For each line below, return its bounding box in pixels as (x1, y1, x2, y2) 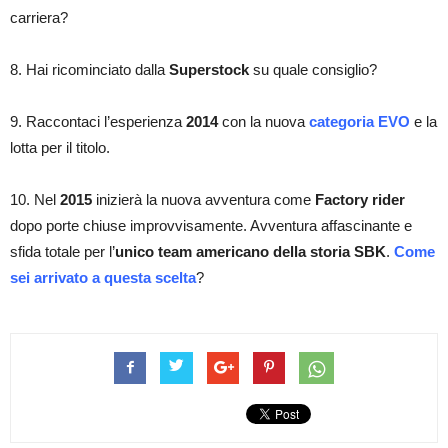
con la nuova (218, 113, 309, 130)
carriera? (10, 9, 68, 26)
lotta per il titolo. (10, 139, 110, 156)
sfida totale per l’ (10, 243, 115, 260)
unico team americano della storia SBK (115, 243, 386, 260)
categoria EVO (309, 113, 410, 130)
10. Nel (10, 191, 60, 208)
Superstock (169, 61, 253, 78)
